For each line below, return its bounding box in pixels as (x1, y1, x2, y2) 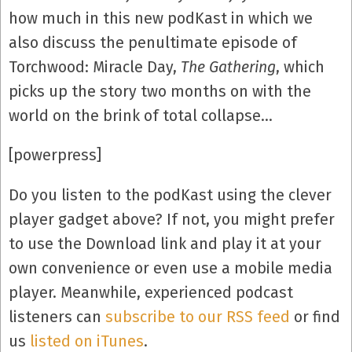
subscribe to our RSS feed (105, 307, 290, 326)
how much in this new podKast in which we (9, 9, 313, 27)
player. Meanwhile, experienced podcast (9, 283, 293, 302)
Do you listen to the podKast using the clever (9, 185, 332, 204)
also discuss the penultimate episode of (9, 33, 297, 52)
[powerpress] (9, 146, 101, 165)
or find (290, 307, 340, 326)
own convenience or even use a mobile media (9, 258, 332, 277)
